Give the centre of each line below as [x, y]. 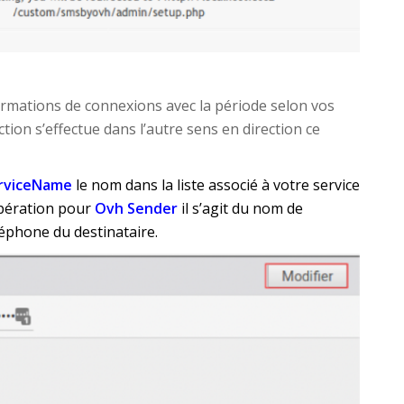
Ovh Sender [138, 209]
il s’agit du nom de [242, 209]
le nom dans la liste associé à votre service [218, 185]
